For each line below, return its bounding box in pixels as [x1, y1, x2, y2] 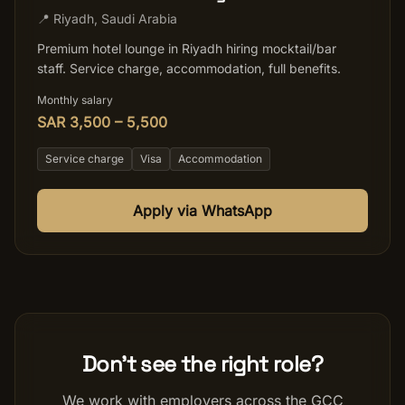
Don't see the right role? [82, 350, 323, 378]
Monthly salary [37, 93, 113, 107]
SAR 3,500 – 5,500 [37, 113, 167, 131]
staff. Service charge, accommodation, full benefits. [37, 61, 341, 76]
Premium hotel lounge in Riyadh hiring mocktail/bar [37, 41, 336, 56]
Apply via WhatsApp [133, 202, 272, 220]
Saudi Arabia [101, 11, 177, 26]
